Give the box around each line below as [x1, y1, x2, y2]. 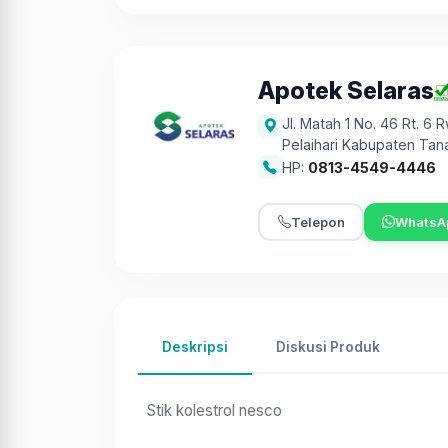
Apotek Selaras [258, 77, 434, 105]
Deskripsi [162, 339, 228, 355]
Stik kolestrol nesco [146, 401, 282, 420]
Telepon [290, 213, 345, 230]
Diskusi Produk [276, 339, 380, 355]
